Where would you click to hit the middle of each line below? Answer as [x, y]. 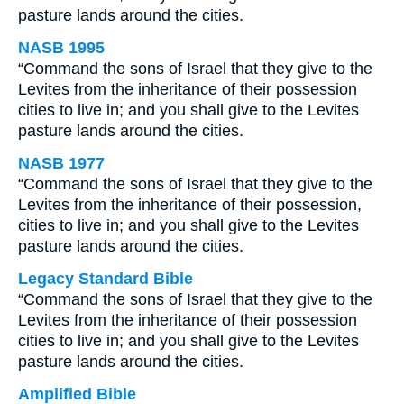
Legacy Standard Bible [106, 279]
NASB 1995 [61, 48]
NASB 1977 [61, 163]
